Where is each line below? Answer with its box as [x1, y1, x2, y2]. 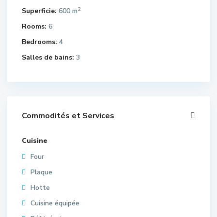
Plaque [31, 167, 52, 177]
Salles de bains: [22, 52, 74, 62]
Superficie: [22, 6, 57, 15]
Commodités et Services [22, 110, 114, 121]
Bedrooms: [22, 37, 57, 46]
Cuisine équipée [31, 198, 79, 208]
